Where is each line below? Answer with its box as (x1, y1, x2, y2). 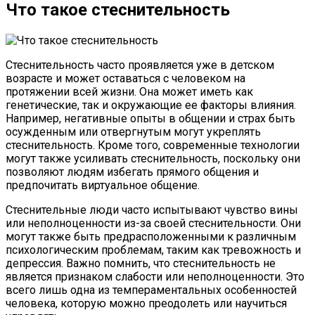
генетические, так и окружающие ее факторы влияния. (6, 98, 296, 112)
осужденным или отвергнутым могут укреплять (6, 124, 261, 139)
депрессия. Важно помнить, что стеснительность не (6, 256, 276, 270)
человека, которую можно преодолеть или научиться (6, 296, 287, 310)
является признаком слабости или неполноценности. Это (6, 269, 304, 283)
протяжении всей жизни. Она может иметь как (6, 84, 253, 98)
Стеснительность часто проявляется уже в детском (6, 58, 274, 72)
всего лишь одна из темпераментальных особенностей (6, 283, 297, 297)
